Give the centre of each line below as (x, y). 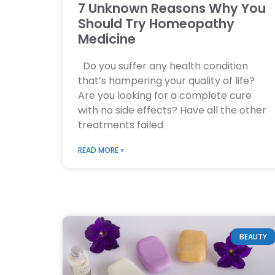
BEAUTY (253, 236)
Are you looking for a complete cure (165, 96)
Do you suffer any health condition (163, 66)
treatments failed (121, 125)
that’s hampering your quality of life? (168, 81)
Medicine (107, 39)
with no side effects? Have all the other (172, 110)
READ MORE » (101, 150)
